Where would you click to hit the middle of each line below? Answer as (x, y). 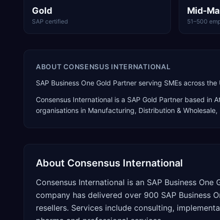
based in (198, 99)
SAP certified (50, 21)
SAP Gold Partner (155, 99)
